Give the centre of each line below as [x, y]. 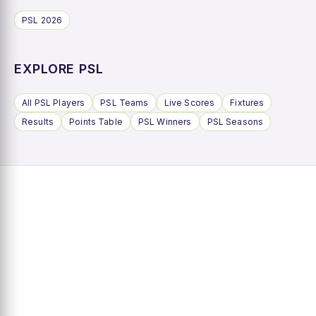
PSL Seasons [235, 121]
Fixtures [247, 102]
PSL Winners [165, 121]
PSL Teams [124, 102]
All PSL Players [54, 102]
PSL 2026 [42, 20]
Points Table [96, 121]
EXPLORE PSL [59, 68]
